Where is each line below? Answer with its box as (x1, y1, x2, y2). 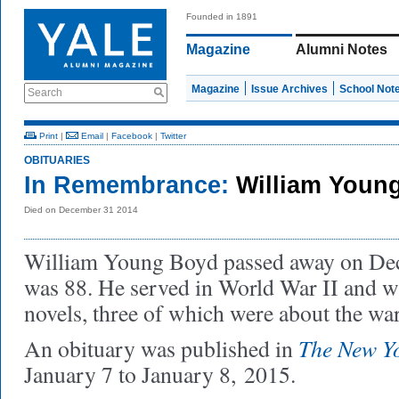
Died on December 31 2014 (24, 205, 138, 215)
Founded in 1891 (186, 12, 257, 21)
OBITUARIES (24, 154, 90, 167)
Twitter (160, 131, 186, 141)
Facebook (111, 131, 152, 141)
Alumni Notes (296, 42, 387, 57)
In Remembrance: (24, 172, 229, 199)
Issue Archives (251, 83, 328, 95)
